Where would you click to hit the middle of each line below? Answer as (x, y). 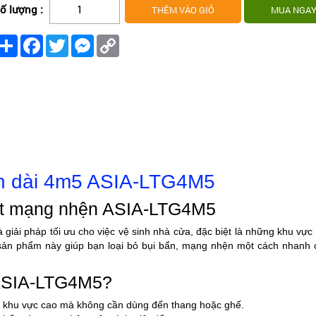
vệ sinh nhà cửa (154, 231)
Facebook (65, 40)
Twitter (84, 40)
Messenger (118, 40)
